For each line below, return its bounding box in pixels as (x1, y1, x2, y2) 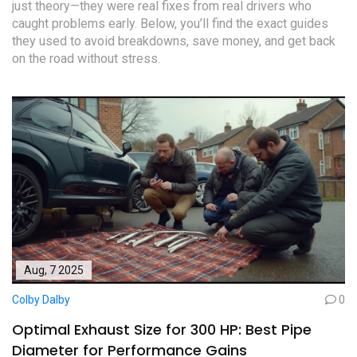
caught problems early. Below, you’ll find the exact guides (12, 16, 328, 31)
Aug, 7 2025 (24, 264, 84, 277)
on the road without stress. (12, 51, 160, 66)
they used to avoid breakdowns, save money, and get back (12, 33, 335, 49)
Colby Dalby (12, 293, 70, 307)
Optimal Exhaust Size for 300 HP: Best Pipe (12, 320, 312, 340)
